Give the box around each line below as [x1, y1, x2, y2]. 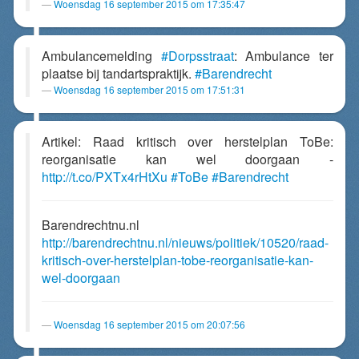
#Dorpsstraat [160, 46, 234, 65]
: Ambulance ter [233, 46, 334, 65]
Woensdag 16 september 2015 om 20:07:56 [54, 317, 245, 331]
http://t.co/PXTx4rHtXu [42, 167, 167, 186]
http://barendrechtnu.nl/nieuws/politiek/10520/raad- [42, 233, 329, 252]
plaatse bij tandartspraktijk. [42, 64, 195, 83]
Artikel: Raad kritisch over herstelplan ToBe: [42, 132, 333, 151]
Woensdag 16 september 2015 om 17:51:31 [54, 83, 245, 96]
